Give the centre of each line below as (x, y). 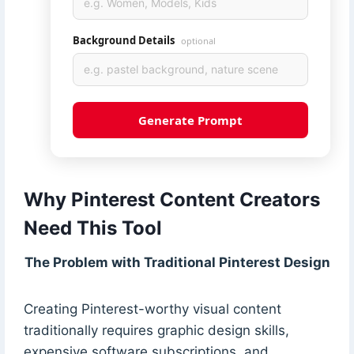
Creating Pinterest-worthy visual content (152, 309)
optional (198, 40)
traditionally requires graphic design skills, (156, 330)
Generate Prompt (190, 120)
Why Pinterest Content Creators (171, 199)
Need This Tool (92, 228)
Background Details (124, 40)
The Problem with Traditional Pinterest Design (177, 262)
